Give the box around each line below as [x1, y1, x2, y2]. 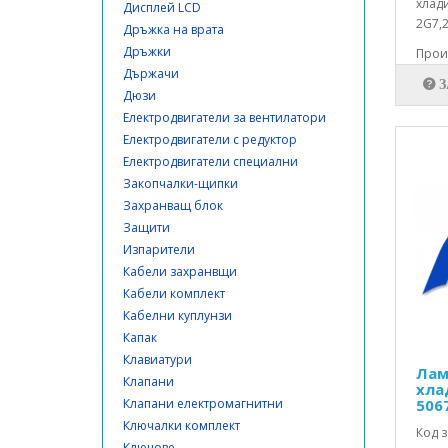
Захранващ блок [123, 197, 223, 214]
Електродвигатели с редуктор [123, 131, 297, 148]
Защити [123, 219, 170, 236]
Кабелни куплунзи [123, 307, 232, 324]
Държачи [123, 65, 179, 82]
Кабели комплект [123, 285, 225, 302]
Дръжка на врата [123, 21, 224, 38]
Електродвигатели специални [123, 153, 298, 170]
